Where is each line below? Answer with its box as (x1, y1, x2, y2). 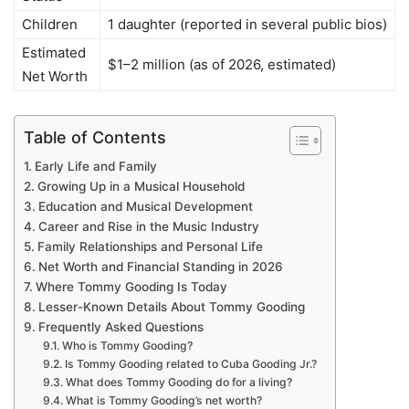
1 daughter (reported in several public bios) (108, 15, 387, 33)
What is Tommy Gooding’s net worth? (65, 393, 262, 407)
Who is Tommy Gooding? (61, 338, 193, 352)
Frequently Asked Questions (37, 319, 204, 334)
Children (22, 15, 78, 33)
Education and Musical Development (37, 198, 253, 214)
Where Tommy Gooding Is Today (35, 278, 227, 294)
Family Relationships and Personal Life (37, 238, 263, 254)
